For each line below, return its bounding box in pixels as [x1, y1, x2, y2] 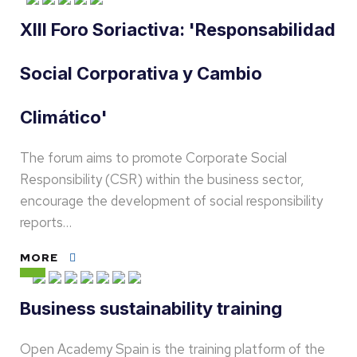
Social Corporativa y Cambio [20, 63, 262, 84]
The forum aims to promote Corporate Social [20, 149, 287, 167]
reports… [20, 214, 72, 231]
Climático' [20, 107, 108, 127]
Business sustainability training [20, 298, 282, 319]
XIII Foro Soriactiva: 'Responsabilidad [20, 19, 335, 40]
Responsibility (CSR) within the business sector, [20, 171, 304, 188]
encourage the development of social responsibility [20, 192, 323, 210]
